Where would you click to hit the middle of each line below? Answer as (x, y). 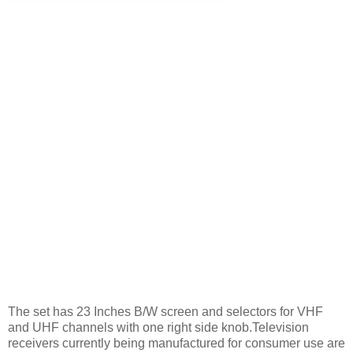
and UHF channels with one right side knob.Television (158, 327)
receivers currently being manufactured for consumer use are (176, 343)
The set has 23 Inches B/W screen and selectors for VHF (165, 311)
